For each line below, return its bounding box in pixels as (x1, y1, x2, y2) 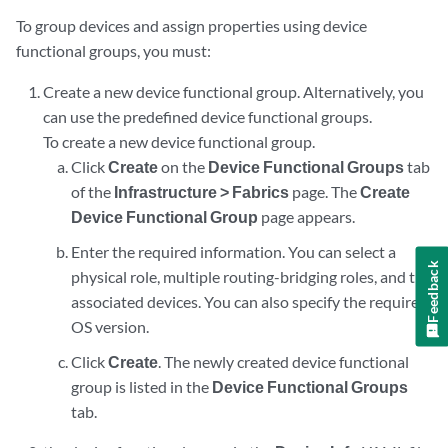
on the (157, 157, 208, 176)
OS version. (70, 317, 149, 336)
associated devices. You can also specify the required (70, 292, 428, 311)
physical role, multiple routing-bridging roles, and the (70, 267, 432, 286)
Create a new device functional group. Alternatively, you (43, 82, 425, 101)
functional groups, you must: (16, 41, 211, 60)
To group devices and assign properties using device (16, 16, 367, 35)
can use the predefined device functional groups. (43, 107, 373, 126)
